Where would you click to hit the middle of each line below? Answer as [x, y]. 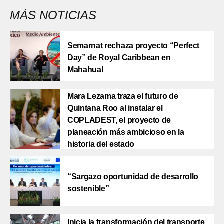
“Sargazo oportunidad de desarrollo [133, 176]
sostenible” [88, 188]
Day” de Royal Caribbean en [119, 57]
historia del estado [101, 144]
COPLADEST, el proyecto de [119, 120]
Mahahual [85, 69]
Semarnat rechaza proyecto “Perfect [134, 45]
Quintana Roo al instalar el [115, 108]
